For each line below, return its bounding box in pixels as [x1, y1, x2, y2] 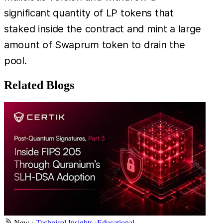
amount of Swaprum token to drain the [4, 38, 185, 51]
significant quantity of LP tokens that [4, 6, 174, 19]
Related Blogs [4, 78, 74, 92]
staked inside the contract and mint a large [4, 22, 202, 35]
